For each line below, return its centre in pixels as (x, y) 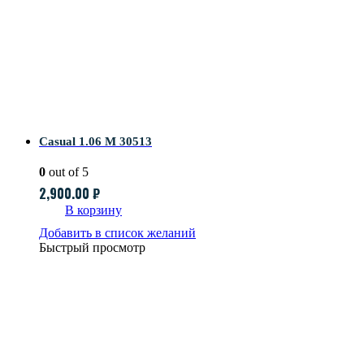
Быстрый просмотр (92, 247)
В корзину (93, 210)
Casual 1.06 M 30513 (95, 141)
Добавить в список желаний (117, 232)
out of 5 (67, 171)
